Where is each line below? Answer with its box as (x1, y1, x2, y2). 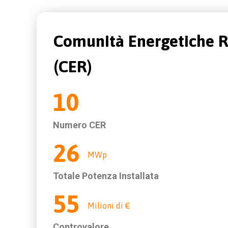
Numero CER (53, 120, 106, 130)
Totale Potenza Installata (53, 170, 159, 181)
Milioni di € (88, 201, 130, 210)
